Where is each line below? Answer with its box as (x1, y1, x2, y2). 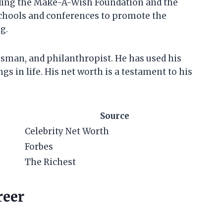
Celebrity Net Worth (25, 126, 109, 137)
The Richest (25, 157, 76, 168)
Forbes (25, 141, 53, 153)
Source (100, 111, 129, 122)
